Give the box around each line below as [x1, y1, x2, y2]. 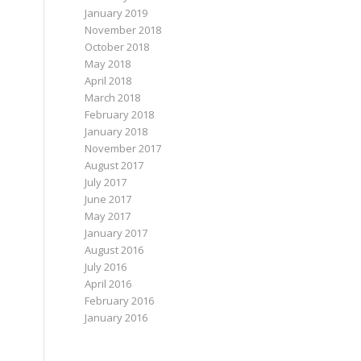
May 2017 [85, 209, 131, 223]
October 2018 [85, 39, 150, 54]
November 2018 [85, 23, 162, 37]
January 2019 [85, 6, 148, 20]
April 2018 [85, 73, 132, 88]
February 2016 [85, 293, 155, 308]
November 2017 [85, 141, 162, 156]
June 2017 [85, 192, 132, 206]
